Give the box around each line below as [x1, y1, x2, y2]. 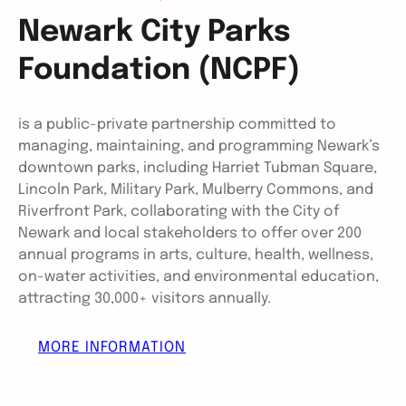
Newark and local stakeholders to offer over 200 [18, 226, 362, 241]
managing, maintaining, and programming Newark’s [18, 139, 380, 154]
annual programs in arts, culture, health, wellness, [18, 247, 373, 263]
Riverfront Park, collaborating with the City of [18, 204, 339, 219]
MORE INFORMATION [38, 340, 186, 355]
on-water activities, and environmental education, [18, 269, 379, 285]
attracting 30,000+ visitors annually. [18, 291, 275, 306]
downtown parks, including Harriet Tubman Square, [18, 160, 377, 176]
